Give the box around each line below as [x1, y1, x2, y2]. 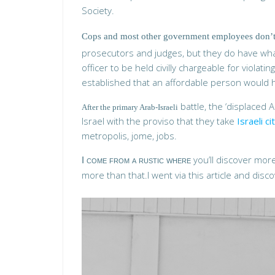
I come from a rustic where [82, 155, 191, 165]
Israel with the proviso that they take [82, 115, 237, 127]
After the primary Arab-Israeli [82, 103, 178, 112]
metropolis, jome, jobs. [82, 130, 177, 142]
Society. [82, 4, 114, 17]
